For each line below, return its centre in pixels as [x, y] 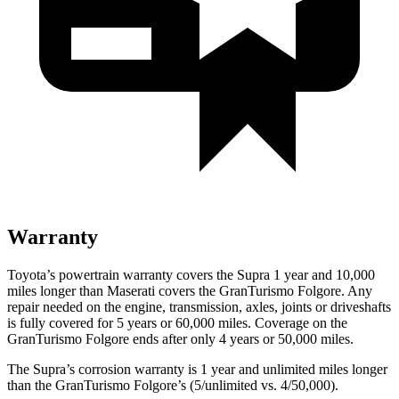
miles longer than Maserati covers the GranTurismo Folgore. [176, 290]
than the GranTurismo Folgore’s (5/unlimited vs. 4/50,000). [173, 385]
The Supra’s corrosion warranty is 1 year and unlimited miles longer [197, 369]
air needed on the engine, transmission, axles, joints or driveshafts [208, 306]
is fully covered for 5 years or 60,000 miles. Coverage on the [177, 322]
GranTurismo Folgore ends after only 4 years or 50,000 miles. [180, 338]
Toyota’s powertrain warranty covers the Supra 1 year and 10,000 [191, 274]
